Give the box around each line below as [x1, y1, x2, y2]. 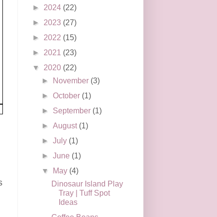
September [53, 106, 93, 115]
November [53, 76, 91, 85]
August [53, 121, 79, 130]
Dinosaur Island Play [51, 179, 123, 188]
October [53, 91, 82, 100]
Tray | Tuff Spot [58, 188, 110, 197]
